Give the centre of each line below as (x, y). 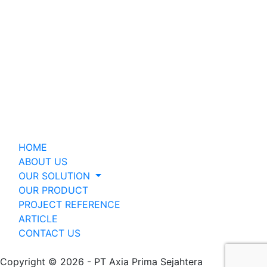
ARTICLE (38, 219)
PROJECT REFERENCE (69, 204)
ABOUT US (43, 162)
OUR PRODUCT (53, 190)
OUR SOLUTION (56, 176)
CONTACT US (49, 233)
